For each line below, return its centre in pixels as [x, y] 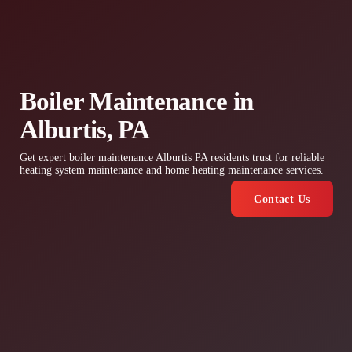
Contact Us [282, 199]
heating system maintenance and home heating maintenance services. [171, 170]
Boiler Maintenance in [136, 101]
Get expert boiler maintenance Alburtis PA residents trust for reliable [172, 158]
